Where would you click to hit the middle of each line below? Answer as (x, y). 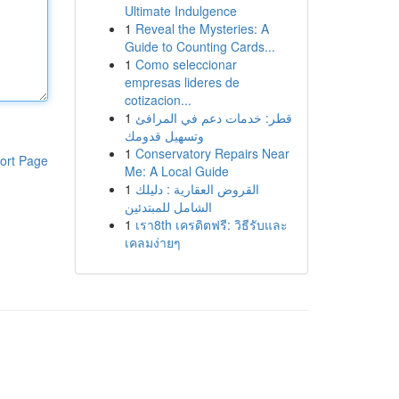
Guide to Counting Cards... (199, 46)
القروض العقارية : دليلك (197, 189)
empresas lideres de (182, 82)
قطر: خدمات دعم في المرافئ (213, 118)
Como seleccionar (186, 64)
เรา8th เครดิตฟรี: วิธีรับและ (211, 224)
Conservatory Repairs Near (212, 153)
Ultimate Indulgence (180, 11)
